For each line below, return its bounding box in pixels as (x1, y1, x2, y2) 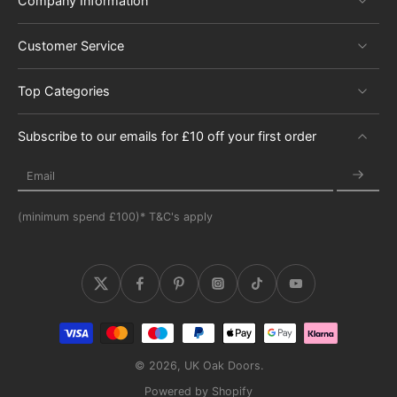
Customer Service (18, 38, 124, 54)
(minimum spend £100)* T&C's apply (18, 210, 213, 224)
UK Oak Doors (183, 359, 261, 373)
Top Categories (18, 83, 110, 99)
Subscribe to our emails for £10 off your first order (18, 128, 316, 144)
